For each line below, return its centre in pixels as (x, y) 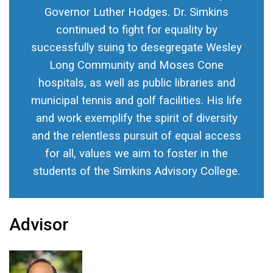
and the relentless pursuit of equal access (136, 136)
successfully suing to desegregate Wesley (136, 48)
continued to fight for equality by (136, 30)
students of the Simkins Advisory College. (136, 172)
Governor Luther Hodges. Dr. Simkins (136, 12)
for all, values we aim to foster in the (136, 154)
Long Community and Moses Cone (136, 66)
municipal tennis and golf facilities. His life (136, 101)
